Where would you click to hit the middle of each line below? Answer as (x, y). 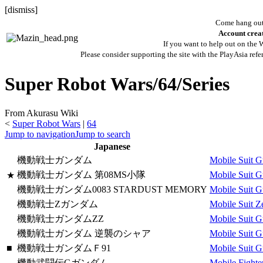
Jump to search (103, 134)
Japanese (112, 146)
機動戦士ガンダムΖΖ (60, 218)
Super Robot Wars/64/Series (117, 84)
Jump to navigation (40, 134)
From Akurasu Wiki (41, 113)
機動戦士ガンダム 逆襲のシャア (84, 233)
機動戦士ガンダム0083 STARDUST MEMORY (112, 189)
